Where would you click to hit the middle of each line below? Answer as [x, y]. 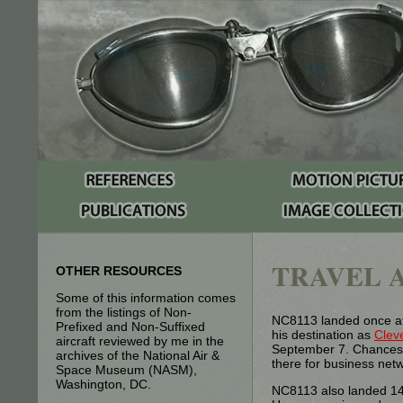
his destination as [323, 335]
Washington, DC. [103, 384]
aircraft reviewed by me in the [140, 341]
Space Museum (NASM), [126, 370]
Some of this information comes [146, 298]
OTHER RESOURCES [119, 271]
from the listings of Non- [124, 312]
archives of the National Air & [138, 355]
